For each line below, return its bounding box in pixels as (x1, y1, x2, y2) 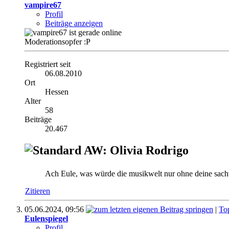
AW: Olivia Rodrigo (81, 143, 189, 157)
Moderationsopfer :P (25, 37, 90, 46)
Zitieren (25, 186, 50, 195)
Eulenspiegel (25, 214, 68, 223)
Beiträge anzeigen (45, 18, 103, 28)
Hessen (45, 87, 68, 96)
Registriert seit (25, 59, 71, 68)
